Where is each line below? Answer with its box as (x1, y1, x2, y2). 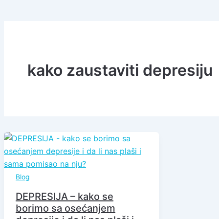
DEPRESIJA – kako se (16, 191, 113, 203)
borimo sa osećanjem (16, 202, 115, 215)
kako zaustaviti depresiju (27, 60, 213, 80)
